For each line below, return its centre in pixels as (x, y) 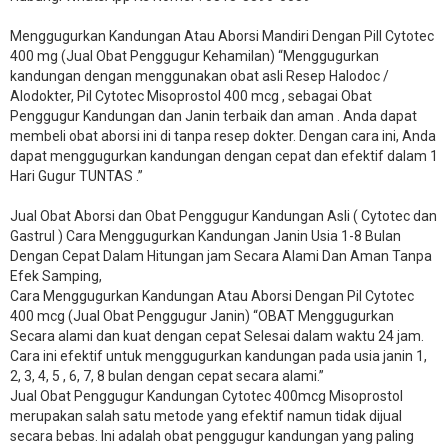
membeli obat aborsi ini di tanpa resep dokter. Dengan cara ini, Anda (223, 136)
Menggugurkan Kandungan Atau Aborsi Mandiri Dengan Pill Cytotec (222, 36)
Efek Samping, (56, 276)
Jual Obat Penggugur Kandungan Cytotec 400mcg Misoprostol (206, 396)
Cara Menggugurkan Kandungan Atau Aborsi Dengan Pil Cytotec (212, 296)
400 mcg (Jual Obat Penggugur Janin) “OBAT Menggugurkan (202, 316)
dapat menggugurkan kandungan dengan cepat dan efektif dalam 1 (224, 156)
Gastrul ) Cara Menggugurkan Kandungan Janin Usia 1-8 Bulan (205, 236)
